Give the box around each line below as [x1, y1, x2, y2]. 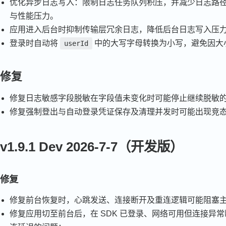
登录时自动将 [10, 38, 61, 47]
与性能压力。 [10, 11, 59, 20]
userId [64, 39, 89, 47]
